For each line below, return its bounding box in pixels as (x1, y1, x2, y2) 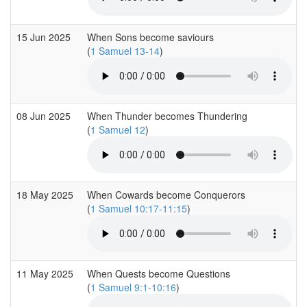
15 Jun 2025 (16, 29, 73, 44)
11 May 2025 (16, 266, 76, 280)
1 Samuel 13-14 (90, 43, 160, 58)
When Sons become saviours (87, 29, 214, 44)
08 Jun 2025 (16, 108, 73, 123)
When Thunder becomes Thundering (87, 108, 247, 123)
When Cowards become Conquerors (87, 187, 245, 201)
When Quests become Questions (87, 266, 230, 280)
